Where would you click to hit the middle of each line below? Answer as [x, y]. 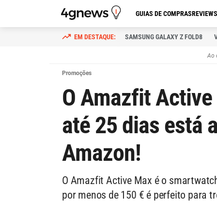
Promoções [77, 73]
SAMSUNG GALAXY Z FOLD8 [164, 37]
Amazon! [101, 153]
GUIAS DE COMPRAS [164, 14]
